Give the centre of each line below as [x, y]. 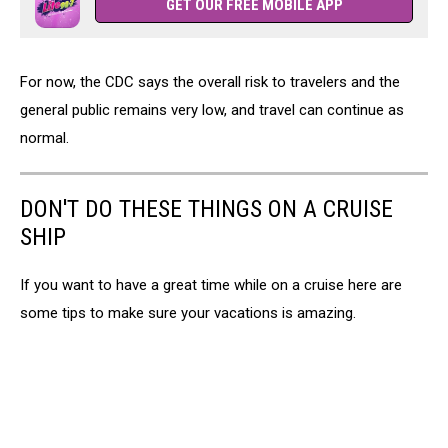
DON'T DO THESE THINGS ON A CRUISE [206, 209]
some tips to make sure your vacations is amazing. [188, 313]
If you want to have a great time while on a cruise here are [211, 285]
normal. [44, 138]
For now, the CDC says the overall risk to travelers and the [210, 82]
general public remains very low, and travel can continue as [212, 110]
